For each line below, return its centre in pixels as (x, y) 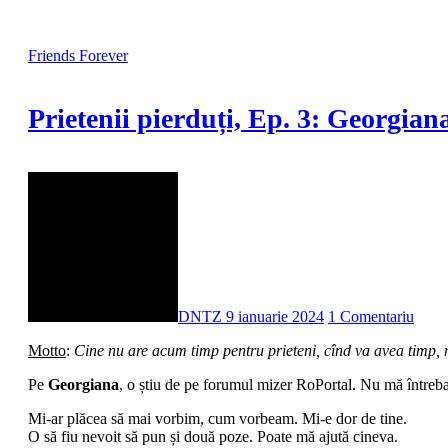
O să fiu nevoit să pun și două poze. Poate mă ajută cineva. (213, 436)
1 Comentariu (371, 316)
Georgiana (83, 384)
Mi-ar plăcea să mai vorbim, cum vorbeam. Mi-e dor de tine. (217, 418)
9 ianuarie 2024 (275, 316)
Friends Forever (78, 56)
